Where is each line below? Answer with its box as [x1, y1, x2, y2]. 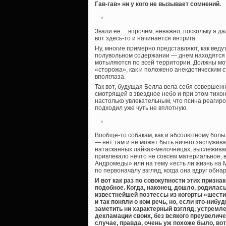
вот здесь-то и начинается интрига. [95, 35, 197, 42]
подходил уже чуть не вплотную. [95, 104, 188, 112]
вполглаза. [95, 73, 126, 81]
